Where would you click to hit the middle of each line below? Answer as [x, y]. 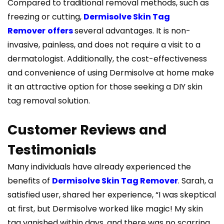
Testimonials [52, 150]
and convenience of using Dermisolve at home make [111, 73]
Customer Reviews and [87, 130]
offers [60, 31]
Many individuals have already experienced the [99, 167]
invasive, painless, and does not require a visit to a [104, 45]
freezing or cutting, [45, 17]
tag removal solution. [49, 101]
